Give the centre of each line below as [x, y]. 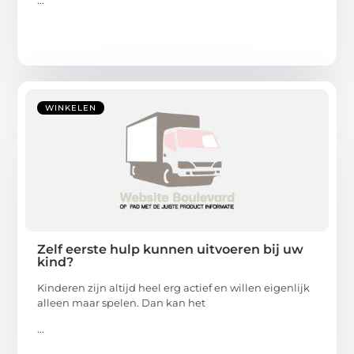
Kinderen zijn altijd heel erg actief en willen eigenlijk [174, 287]
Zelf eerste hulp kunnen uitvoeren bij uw [171, 249]
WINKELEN [71, 107]
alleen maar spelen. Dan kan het [122, 302]
